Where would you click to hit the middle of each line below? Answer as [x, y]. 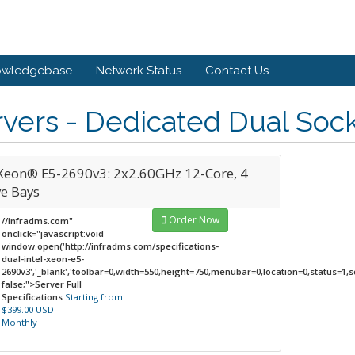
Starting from [94, 297]
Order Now [193, 220]
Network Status [139, 71]
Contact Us [237, 71]
